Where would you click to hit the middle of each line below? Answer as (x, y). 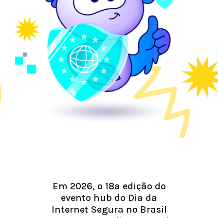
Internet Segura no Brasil (109, 210)
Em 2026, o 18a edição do (109, 186)
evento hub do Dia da (109, 198)
